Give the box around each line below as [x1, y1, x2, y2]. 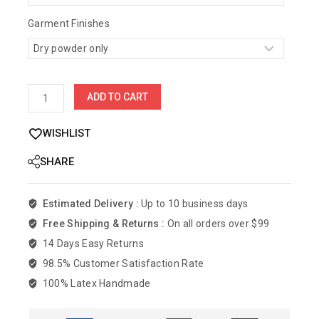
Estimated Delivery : [42, 198, 142, 210]
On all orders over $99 [167, 218, 270, 230]
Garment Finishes [28, 18, 110, 30]
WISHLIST [43, 127, 90, 140]
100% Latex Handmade [40, 278, 151, 290]
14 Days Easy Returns [40, 238, 144, 250]
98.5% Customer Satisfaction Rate [40, 258, 204, 270]
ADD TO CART [87, 91, 149, 103]
